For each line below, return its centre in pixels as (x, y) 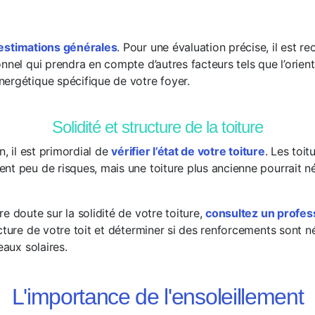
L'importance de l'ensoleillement (157, 297)
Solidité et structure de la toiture (157, 127)
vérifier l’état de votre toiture (188, 151)
